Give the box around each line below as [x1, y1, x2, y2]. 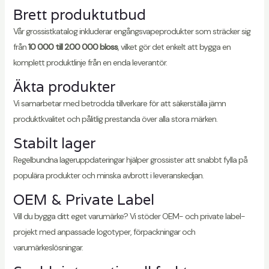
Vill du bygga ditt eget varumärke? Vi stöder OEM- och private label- [13, 211, 245, 222]
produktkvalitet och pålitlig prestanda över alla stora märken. [13, 113, 217, 125]
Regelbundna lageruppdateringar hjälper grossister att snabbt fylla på [13, 154, 247, 166]
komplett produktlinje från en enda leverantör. [13, 57, 167, 68]
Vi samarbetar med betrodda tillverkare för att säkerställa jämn [13, 98, 226, 109]
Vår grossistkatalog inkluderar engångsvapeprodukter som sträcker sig [13, 26, 250, 37]
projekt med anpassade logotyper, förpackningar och [13, 226, 195, 238]
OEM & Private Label [13, 190, 154, 210]
